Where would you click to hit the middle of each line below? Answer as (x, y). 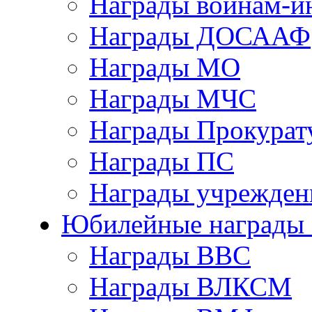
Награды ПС (162, 161)
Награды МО (165, 67)
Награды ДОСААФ (200, 36)
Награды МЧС (173, 99)
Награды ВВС (170, 255)
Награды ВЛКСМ (190, 287)
